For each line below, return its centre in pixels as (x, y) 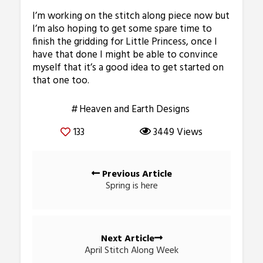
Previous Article (136, 174)
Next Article (127, 239)
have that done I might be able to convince (125, 55)
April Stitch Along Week (131, 250)
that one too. (61, 80)
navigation (68, 176)
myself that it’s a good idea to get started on (128, 68)
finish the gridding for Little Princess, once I (125, 42)
